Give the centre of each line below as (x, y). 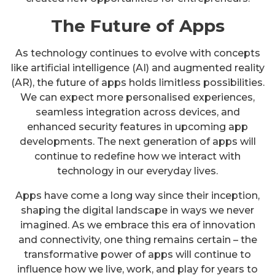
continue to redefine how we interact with (137, 156)
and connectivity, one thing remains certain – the (137, 239)
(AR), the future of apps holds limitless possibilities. (137, 82)
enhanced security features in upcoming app (137, 126)
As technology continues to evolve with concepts (137, 53)
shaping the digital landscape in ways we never (137, 210)
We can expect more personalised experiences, (137, 97)
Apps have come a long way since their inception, (137, 195)
